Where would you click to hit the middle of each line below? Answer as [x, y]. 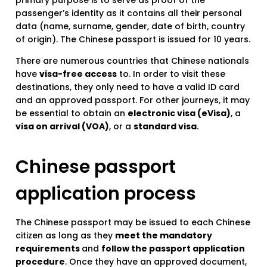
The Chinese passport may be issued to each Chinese [133, 223]
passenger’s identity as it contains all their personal [129, 13]
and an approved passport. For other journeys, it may [133, 100]
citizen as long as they [65, 236]
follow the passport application [173, 249]
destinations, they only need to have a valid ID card [128, 87]
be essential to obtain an [72, 114]
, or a [121, 127]
